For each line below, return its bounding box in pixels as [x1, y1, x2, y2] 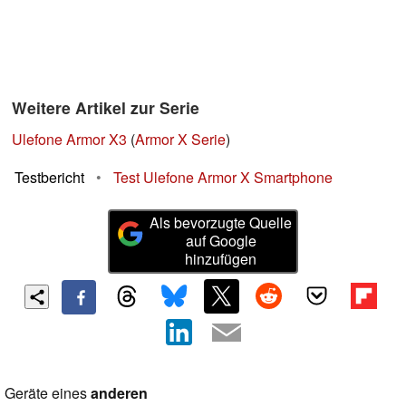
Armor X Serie [135, 129, 226, 150]
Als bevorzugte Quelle [150, 212, 293, 234]
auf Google [185, 230, 256, 252]
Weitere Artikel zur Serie [12, 96, 199, 120]
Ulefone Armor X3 [12, 129, 127, 150]
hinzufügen [185, 248, 257, 270]
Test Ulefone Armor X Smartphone [113, 167, 333, 188]
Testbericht [14, 167, 84, 188]
